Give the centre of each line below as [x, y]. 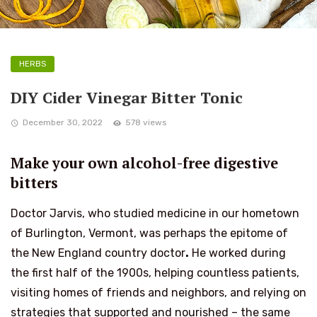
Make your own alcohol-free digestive [144, 163]
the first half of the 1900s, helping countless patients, [155, 273]
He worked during [237, 253]
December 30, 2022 [63, 122]
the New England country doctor [98, 253]
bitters [34, 183]
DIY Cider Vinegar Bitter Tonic [127, 98]
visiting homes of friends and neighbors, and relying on [158, 293]
